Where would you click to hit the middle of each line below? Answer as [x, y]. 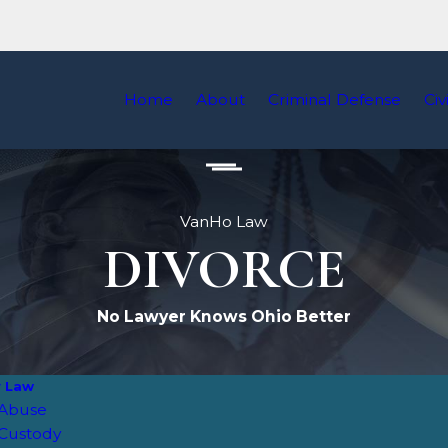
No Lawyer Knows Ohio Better [224, 317]
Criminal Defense [334, 99]
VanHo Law [224, 222]
